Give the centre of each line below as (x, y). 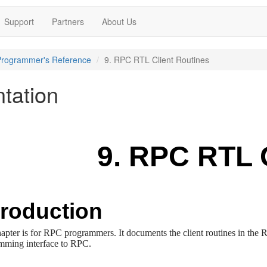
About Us (119, 21)
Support (19, 21)
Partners (68, 21)
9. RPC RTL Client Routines (157, 60)
